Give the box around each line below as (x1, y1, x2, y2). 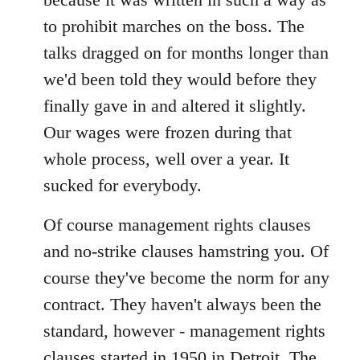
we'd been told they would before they (43, 68, 317, 89)
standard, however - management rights (43, 320, 325, 341)
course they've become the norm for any (43, 267, 329, 288)
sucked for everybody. (43, 174, 202, 195)
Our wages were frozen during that (43, 121, 292, 142)
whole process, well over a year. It (43, 148, 289, 169)
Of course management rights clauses (43, 214, 311, 235)
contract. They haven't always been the (43, 293, 321, 314)
